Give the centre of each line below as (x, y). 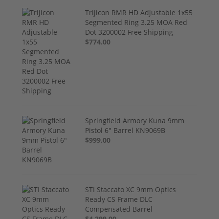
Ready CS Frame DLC (119, 199)
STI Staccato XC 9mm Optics (131, 189)
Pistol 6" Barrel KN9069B (125, 130)
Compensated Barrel (119, 209)
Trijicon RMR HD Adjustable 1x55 (139, 12)
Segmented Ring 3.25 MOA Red (136, 22)
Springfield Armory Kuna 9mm (135, 120)
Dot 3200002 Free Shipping (129, 32)
